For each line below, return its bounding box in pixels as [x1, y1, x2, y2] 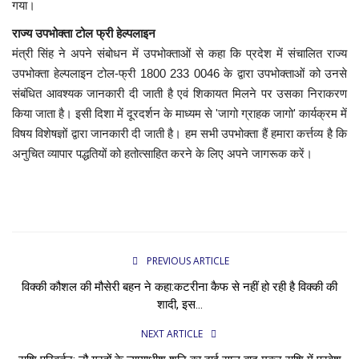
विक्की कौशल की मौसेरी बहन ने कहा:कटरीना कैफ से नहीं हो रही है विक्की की [22, 279, 337, 294]
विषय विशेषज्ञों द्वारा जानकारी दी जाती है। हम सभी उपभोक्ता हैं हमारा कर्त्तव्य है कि [12, 126, 347, 140]
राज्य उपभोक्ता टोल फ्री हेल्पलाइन [12, 26, 155, 40]
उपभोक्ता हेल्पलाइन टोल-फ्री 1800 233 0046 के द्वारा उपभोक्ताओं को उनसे [12, 66, 347, 80]
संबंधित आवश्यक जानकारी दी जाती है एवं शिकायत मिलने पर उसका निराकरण [12, 86, 347, 100]
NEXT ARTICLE [140, 326, 203, 341]
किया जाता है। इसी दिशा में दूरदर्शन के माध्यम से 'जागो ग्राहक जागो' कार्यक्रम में [12, 106, 347, 120]
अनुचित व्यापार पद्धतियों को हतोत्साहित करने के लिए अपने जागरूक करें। [12, 146, 313, 160]
